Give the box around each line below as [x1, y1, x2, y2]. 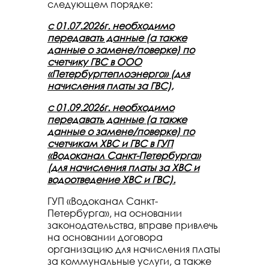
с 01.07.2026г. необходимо [47, 20, 174, 32]
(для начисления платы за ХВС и [47, 162, 199, 174]
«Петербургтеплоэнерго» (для [47, 68, 190, 80]
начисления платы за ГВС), [47, 80, 174, 92]
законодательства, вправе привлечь [47, 219, 218, 231]
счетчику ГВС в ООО [47, 56, 142, 68]
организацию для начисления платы [47, 243, 220, 255]
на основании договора [47, 231, 163, 243]
